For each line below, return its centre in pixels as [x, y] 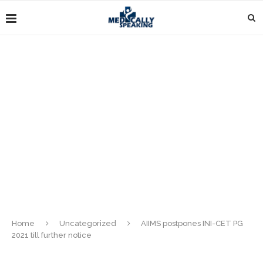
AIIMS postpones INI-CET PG [192, 223]
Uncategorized [88, 223]
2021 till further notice [52, 235]
